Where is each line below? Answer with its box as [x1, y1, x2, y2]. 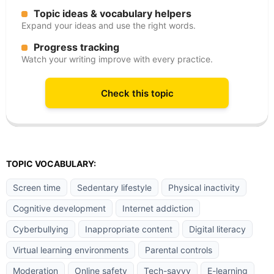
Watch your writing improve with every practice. [21, 54, 213, 64]
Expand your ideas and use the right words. [21, 20, 196, 31]
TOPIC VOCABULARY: [6, 158, 96, 169]
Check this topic [100, 87, 174, 99]
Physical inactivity [168, 182, 240, 193]
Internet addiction [122, 203, 193, 213]
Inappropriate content [85, 224, 172, 234]
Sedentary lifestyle [77, 182, 152, 193]
